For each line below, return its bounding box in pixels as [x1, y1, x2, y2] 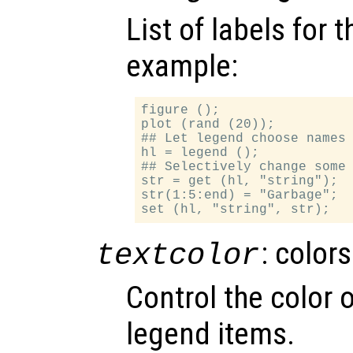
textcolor [96, 237, 260, 273]
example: [126, 47, 238, 84]
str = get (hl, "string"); [141, 173, 339, 188]
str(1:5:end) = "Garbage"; [141, 188, 339, 203]
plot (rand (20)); [141, 117, 276, 132]
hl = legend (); [141, 145, 260, 160]
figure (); [141, 102, 221, 117]
